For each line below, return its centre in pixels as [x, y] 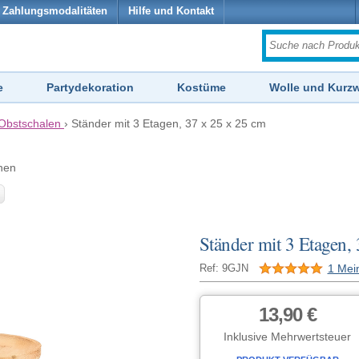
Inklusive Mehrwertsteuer [287, 337]
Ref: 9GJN [224, 268]
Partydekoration [90, 87]
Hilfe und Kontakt [171, 11]
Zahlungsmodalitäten [55, 11]
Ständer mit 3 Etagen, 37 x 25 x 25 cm [169, 123]
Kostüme [202, 87]
